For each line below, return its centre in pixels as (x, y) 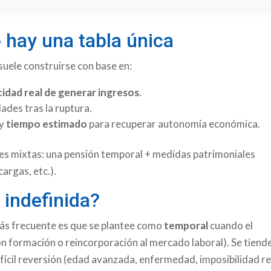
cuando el (231, 225)
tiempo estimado (47, 123)
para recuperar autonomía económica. (174, 123)
